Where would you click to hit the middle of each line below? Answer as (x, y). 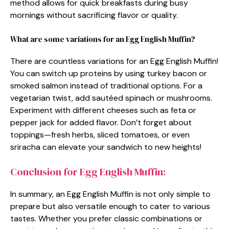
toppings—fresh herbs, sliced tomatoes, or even (100, 134)
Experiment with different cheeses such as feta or (103, 110)
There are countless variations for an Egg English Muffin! (114, 61)
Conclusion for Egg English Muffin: (88, 171)
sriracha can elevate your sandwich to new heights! (106, 147)
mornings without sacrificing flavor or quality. (94, 15)
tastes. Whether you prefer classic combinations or (106, 218)
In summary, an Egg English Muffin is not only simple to (110, 194)
